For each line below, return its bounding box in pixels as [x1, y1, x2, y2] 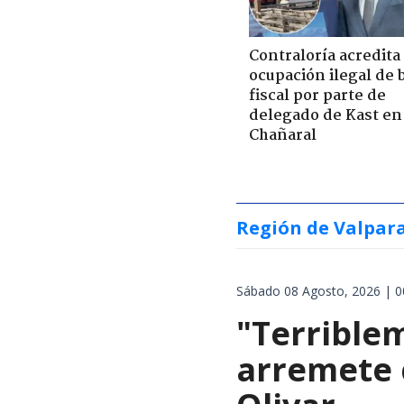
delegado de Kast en [249, 103, 402, 128]
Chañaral [249, 123, 317, 148]
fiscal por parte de [249, 83, 386, 108]
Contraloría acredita [249, 43, 400, 69]
